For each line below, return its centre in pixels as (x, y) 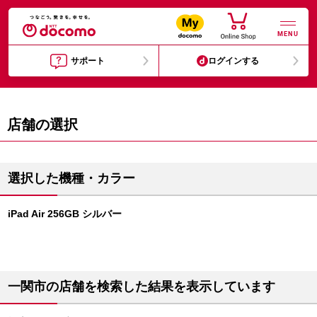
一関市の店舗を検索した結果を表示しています (142, 287)
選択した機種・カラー (71, 178)
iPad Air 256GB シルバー (65, 214)
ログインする (234, 61)
